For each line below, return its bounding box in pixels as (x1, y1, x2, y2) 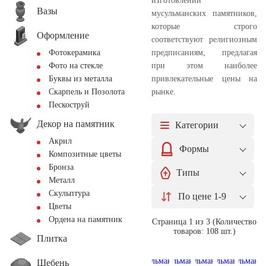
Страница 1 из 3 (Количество (152, 217, 256, 226)
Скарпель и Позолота (49, 87, 125, 96)
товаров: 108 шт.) (173, 226, 236, 236)
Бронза (49, 163, 74, 172)
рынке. (151, 87, 176, 96)
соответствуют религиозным (151, 34, 257, 44)
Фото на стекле (49, 61, 103, 70)
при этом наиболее (151, 61, 257, 70)
